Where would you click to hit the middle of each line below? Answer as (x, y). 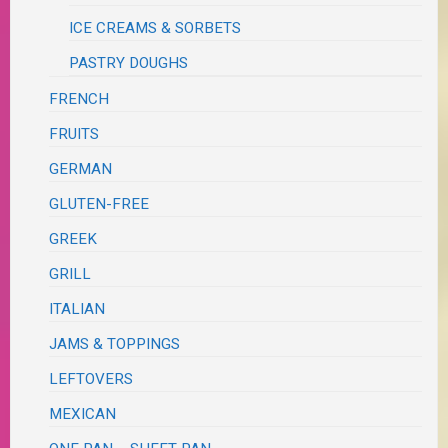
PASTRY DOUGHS (129, 63)
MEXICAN (83, 414)
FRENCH (79, 99)
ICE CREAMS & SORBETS (155, 28)
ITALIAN (77, 309)
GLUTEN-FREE (99, 204)
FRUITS (74, 134)
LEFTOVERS (91, 379)
